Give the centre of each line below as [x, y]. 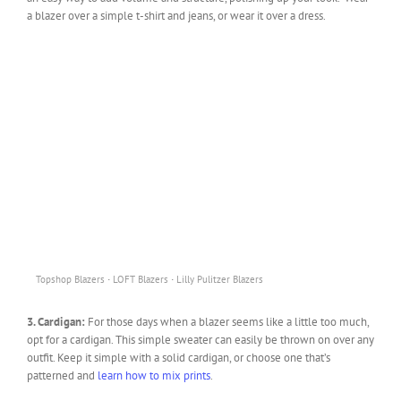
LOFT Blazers [141, 279]
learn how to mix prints [154, 375]
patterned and [62, 375]
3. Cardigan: [57, 321]
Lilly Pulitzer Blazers [220, 279]
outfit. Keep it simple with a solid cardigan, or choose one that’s [179, 357]
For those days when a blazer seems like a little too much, [228, 321]
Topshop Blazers [70, 279]
